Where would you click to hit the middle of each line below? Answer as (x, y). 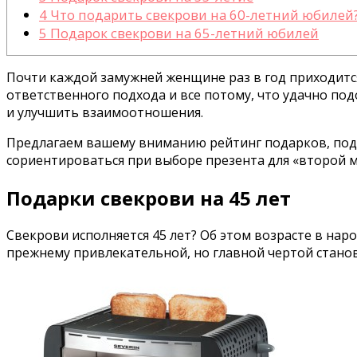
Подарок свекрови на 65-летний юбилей (183, 33)
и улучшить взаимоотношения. (105, 112)
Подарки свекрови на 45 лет (149, 198)
